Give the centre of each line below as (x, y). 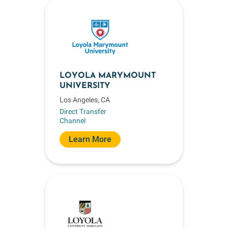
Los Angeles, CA (85, 100)
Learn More (90, 139)
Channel (73, 120)
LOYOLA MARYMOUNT (108, 76)
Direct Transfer (83, 111)
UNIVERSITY (85, 86)
